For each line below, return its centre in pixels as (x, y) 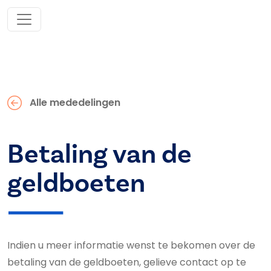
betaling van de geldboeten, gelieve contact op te (127, 262)
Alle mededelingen (75, 103)
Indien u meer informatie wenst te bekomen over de (131, 245)
